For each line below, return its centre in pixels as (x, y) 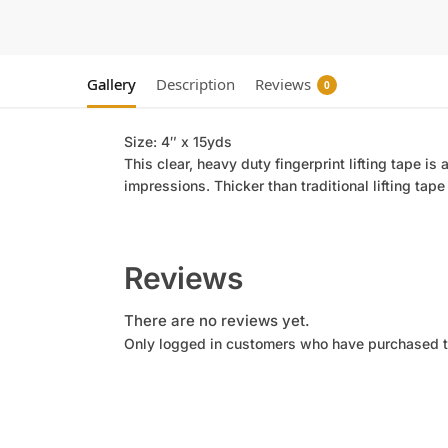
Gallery (111, 83)
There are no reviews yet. (216, 320)
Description (195, 83)
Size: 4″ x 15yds (177, 142)
